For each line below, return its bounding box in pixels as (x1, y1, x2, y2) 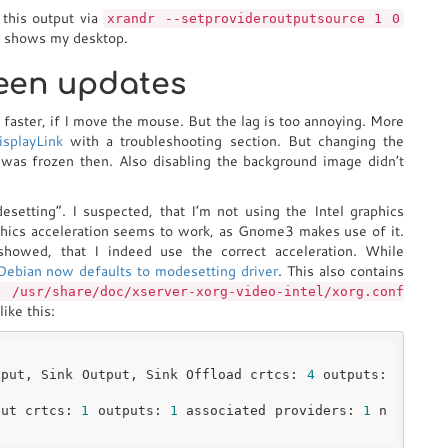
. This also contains (278, 261, 405, 281)
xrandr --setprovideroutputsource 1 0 (107, 11, 401, 26)
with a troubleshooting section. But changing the (63, 131, 405, 151)
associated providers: (178, 403, 363, 418)
